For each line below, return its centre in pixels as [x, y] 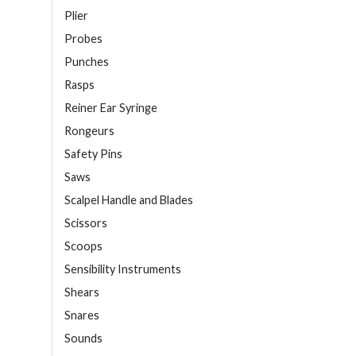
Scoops [83, 246]
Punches [87, 62]
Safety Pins [93, 154]
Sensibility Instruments [123, 269]
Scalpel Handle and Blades [129, 200]
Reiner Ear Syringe [111, 108]
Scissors [86, 223]
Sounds [83, 339]
